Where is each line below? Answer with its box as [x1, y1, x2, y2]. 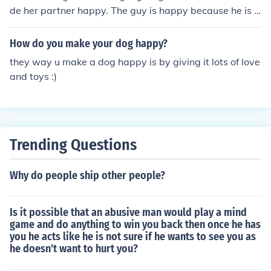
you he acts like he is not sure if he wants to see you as [10, 230, 256, 243]
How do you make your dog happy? [10, 37, 168, 50]
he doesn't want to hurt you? [10, 242, 138, 255]
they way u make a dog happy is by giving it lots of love [10, 56, 260, 68]
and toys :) [10, 70, 57, 82]
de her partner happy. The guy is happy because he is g [10, 4, 260, 16]
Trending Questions [10, 135, 137, 154]
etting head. [10, 19, 64, 31]
